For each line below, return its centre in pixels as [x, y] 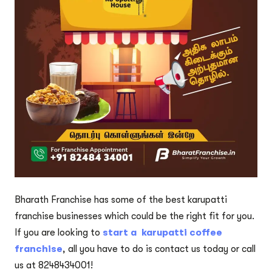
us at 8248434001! [54, 265]
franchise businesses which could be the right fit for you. [134, 216]
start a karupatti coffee [162, 233]
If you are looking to [59, 233]
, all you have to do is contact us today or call [159, 249]
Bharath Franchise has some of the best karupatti [121, 200]
